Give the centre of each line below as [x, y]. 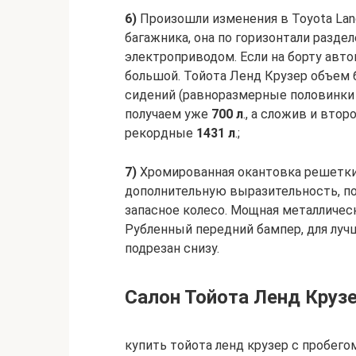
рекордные [161, 133]
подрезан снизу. [172, 248]
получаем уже [168, 114]
